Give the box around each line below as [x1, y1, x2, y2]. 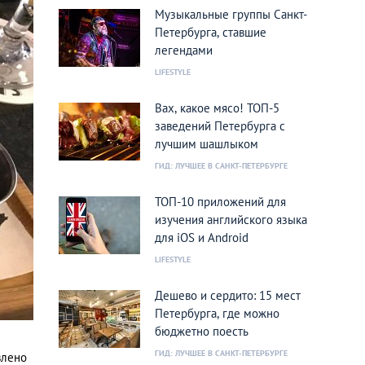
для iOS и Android [155, 230, 248, 245]
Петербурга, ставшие [155, 24, 266, 40]
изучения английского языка [155, 212, 307, 227]
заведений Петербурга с [155, 118, 285, 134]
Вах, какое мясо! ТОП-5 [155, 100, 279, 116]
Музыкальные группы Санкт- [155, 7, 307, 22]
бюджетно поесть [155, 323, 248, 339]
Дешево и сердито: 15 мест [155, 288, 301, 303]
